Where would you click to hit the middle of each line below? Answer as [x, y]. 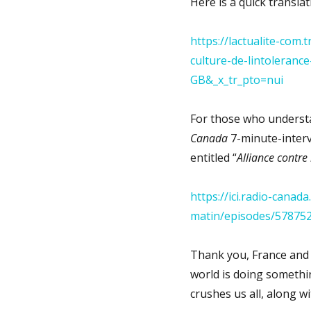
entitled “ [213, 157]
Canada [209, 138]
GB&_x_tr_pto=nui [236, 79]
